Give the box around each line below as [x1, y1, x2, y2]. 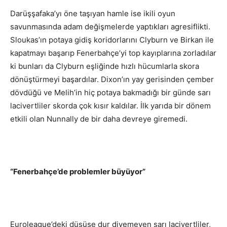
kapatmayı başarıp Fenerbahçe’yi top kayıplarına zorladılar [10, 48, 216, 58]
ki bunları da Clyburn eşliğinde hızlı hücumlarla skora [10, 61, 199, 71]
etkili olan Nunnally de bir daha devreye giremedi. [10, 114, 187, 124]
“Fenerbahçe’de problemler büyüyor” [10, 167, 145, 177]
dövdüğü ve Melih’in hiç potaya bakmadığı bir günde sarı [10, 88, 211, 98]
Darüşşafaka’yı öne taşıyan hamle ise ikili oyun [10, 9, 175, 19]
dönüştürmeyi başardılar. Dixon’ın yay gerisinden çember [10, 74, 214, 85]
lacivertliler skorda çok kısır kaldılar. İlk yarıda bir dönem [10, 101, 211, 111]
